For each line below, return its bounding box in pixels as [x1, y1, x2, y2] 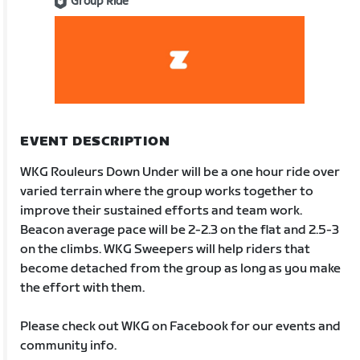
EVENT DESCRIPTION [20, 133, 170, 149]
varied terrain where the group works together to [20, 183, 314, 199]
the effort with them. [20, 280, 145, 296]
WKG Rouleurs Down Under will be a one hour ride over [20, 164, 341, 180]
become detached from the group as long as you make [20, 260, 342, 276]
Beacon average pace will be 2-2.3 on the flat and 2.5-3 [20, 222, 340, 238]
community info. [20, 337, 117, 354]
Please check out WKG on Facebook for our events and [20, 318, 342, 334]
